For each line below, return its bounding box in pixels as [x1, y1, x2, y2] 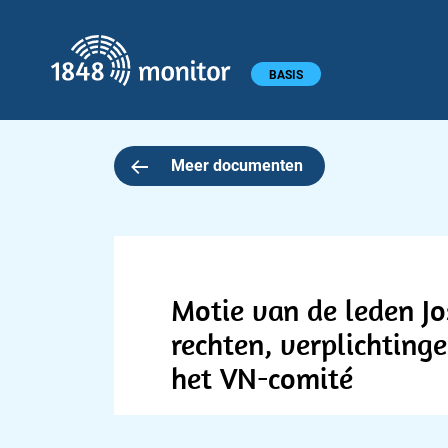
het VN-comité [171, 359, 353, 397]
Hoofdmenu [11, 61, 100, 82]
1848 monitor [250, 36, 346, 55]
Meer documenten [170, 156, 303, 175]
